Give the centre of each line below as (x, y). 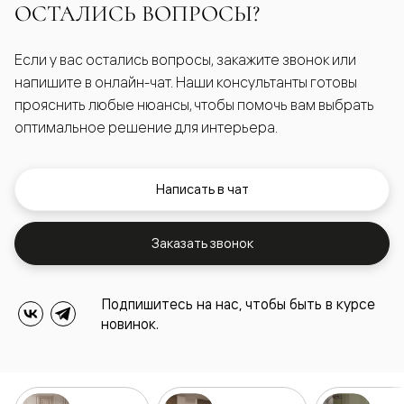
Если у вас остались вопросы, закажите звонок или (185, 59)
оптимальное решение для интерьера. (146, 127)
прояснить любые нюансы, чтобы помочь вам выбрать (194, 104)
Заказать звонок (202, 243)
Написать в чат (202, 188)
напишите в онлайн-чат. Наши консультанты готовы (186, 82)
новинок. (130, 323)
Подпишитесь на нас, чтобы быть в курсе (238, 303)
